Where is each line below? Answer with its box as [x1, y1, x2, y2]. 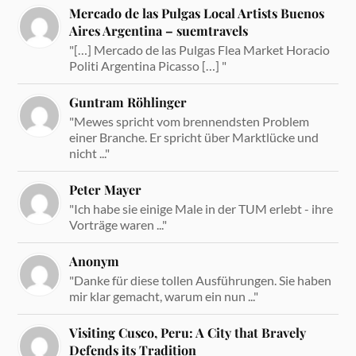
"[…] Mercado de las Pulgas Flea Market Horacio [69, 42, 331, 58]
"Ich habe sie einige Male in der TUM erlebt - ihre [69, 201, 334, 217]
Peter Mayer [69, 181, 142, 199]
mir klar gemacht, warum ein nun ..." [69, 288, 259, 304]
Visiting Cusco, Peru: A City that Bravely [69, 324, 307, 342]
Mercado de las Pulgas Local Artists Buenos [69, 5, 325, 22]
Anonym [69, 253, 120, 270]
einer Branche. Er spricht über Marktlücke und [69, 130, 319, 145]
